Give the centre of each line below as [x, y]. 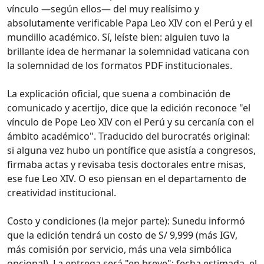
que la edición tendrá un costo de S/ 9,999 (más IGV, [122, 235]
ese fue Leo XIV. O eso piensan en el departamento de [127, 178]
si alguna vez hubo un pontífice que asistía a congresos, [131, 150]
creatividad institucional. [62, 192]
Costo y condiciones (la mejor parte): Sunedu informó [126, 221]
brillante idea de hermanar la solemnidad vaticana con [128, 51]
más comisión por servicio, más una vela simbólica [119, 249]
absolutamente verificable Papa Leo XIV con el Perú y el [130, 23]
